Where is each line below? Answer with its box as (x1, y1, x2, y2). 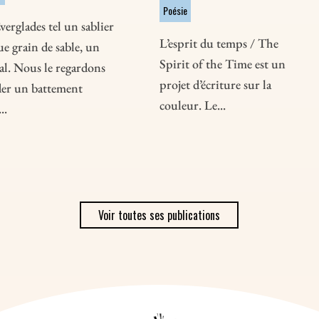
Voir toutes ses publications (98, 206, 221, 224)
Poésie (162, 3, 187, 19)
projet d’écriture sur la (159, 76, 271, 93)
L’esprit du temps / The (159, 35, 278, 52)
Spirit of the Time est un (159, 56, 286, 73)
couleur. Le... (159, 97, 226, 114)
